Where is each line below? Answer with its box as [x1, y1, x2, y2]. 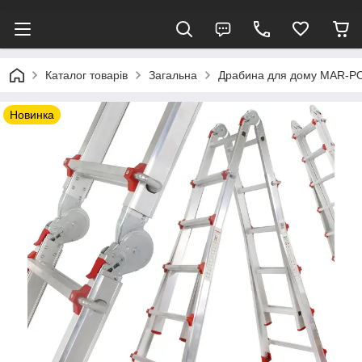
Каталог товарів [45, 69, 128, 82]
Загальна [149, 69, 197, 82]
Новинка [10, 108, 54, 121]
